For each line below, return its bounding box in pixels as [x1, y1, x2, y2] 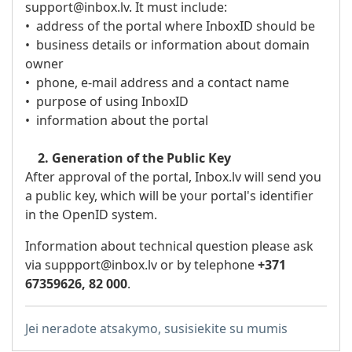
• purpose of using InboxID [25, 93, 189, 110]
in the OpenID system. [25, 206, 157, 223]
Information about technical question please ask [25, 237, 313, 255]
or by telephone [157, 256, 258, 273]
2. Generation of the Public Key [38, 149, 231, 167]
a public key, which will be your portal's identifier [25, 187, 313, 204]
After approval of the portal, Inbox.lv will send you [25, 168, 321, 185]
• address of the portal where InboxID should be [25, 17, 315, 35]
